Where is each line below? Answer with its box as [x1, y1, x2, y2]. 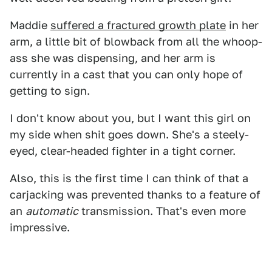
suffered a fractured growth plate [50, 19, 226, 32]
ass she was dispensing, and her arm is [10, 52, 216, 64]
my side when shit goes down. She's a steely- [10, 128, 249, 141]
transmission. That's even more [78, 205, 246, 217]
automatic [25, 205, 78, 217]
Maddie [10, 19, 50, 32]
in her [226, 19, 259, 32]
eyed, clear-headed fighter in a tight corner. [10, 144, 236, 157]
